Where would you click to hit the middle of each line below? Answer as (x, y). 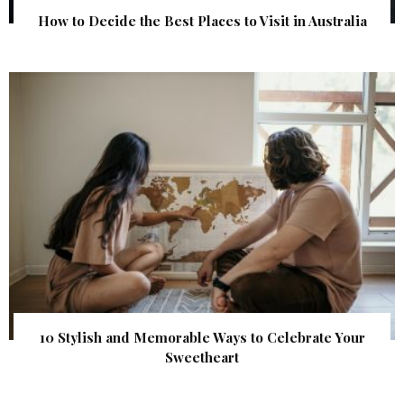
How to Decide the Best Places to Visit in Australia (202, 20)
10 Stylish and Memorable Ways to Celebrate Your (202, 338)
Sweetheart (202, 358)
